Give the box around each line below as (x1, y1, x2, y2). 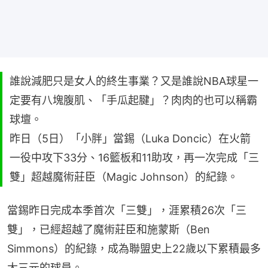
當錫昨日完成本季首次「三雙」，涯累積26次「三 (7, 203, 246, 217)
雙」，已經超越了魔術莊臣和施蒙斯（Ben (7, 223, 210, 236)
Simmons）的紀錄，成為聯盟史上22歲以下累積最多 (7, 242, 261, 255)
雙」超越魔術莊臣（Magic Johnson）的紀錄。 (10, 170, 238, 183)
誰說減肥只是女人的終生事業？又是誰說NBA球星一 (10, 74, 258, 87)
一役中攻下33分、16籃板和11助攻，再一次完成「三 (10, 151, 259, 164)
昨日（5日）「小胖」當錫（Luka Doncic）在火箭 (10, 132, 251, 145)
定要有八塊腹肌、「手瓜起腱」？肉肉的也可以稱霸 (10, 93, 257, 106)
